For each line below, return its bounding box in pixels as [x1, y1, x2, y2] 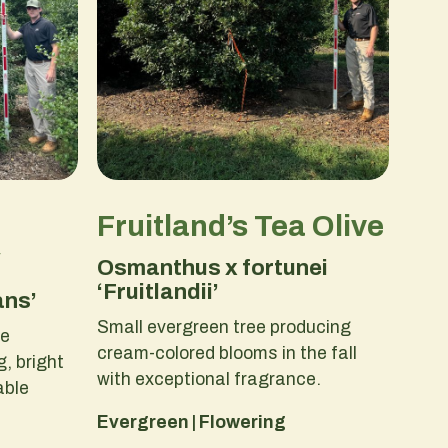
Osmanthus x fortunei [96, 255, 328, 280]
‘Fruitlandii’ [96, 279, 219, 304]
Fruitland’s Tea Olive [96, 209, 384, 242]
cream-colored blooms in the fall [96, 342, 357, 363]
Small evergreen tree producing [96, 316, 351, 337]
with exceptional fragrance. [96, 368, 321, 389]
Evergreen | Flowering [96, 412, 289, 433]
